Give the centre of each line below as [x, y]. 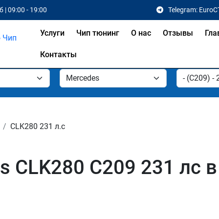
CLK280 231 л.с [38, 126]
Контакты [58, 55]
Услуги [52, 33]
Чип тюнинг [98, 33]
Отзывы [178, 33]
